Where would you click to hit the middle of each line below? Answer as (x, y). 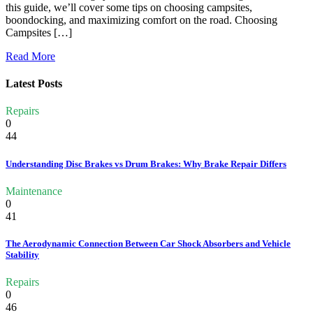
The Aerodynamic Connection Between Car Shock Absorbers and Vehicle (148, 243)
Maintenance (34, 191)
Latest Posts (34, 84)
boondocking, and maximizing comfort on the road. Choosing (141, 20)
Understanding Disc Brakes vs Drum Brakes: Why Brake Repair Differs (146, 163)
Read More (30, 56)
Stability (22, 254)
